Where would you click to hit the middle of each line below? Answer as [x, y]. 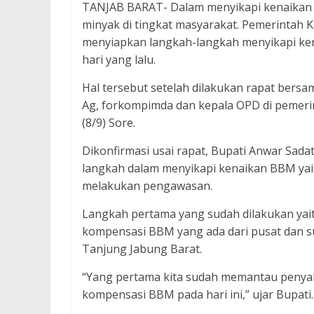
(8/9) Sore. [109, 123]
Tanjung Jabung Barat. [142, 249]
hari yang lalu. [119, 60]
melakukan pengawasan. [147, 186]
